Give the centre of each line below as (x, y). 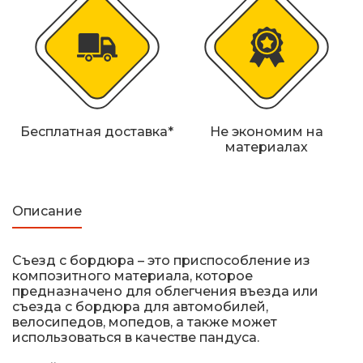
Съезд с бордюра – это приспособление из (161, 261)
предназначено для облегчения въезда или (165, 292)
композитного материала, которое (132, 276)
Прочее (71, 49)
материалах (266, 147)
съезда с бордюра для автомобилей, (140, 307)
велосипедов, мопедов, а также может (145, 322)
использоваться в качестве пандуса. (136, 338)
